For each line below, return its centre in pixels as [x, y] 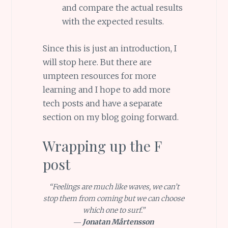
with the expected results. [113, 22]
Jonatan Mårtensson [118, 222]
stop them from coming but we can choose [114, 199]
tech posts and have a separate [102, 103]
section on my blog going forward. [110, 117]
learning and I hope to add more [106, 89]
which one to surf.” [114, 210]
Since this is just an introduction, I [109, 48]
